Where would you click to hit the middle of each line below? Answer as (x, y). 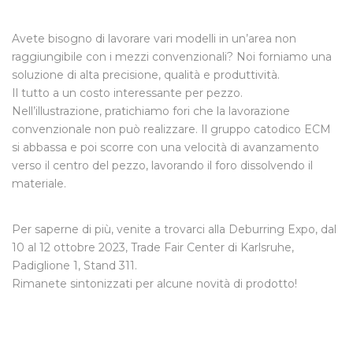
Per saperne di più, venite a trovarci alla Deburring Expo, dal (174, 229)
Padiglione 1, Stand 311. (74, 266)
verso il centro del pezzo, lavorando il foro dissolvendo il (162, 165)
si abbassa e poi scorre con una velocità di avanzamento (165, 147)
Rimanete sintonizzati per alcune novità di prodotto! (154, 284)
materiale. (39, 184)
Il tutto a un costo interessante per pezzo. (127, 93)
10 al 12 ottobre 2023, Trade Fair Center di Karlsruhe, (153, 247)
